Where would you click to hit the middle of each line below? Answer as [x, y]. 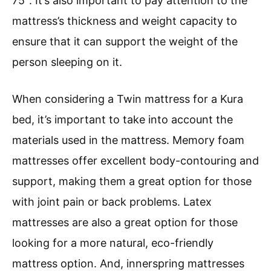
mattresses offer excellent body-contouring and [135, 161]
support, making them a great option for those [132, 181]
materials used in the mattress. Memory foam [128, 140]
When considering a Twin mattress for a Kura [128, 99]
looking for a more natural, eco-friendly [113, 243]
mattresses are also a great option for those [125, 223]
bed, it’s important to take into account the [122, 120]
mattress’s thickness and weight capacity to [125, 21]
